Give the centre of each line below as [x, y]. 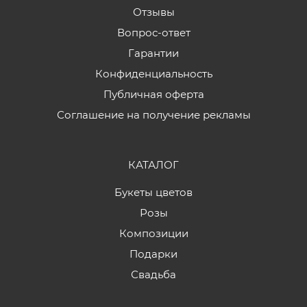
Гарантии [153, 53]
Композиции [153, 233]
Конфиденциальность [153, 73]
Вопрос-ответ [153, 32]
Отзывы [153, 12]
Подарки [153, 254]
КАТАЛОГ [153, 164]
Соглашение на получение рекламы [153, 114]
